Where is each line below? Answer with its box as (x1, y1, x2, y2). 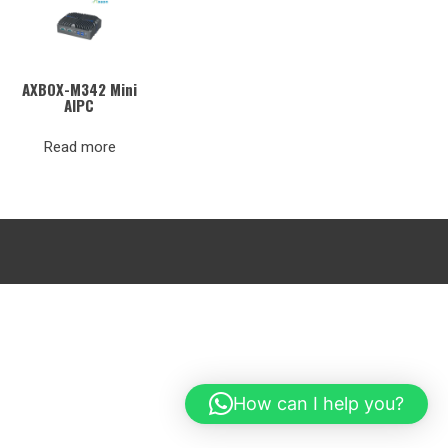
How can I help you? (233, 393, 404, 414)
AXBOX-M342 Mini (21, 77, 137, 100)
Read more (42, 136, 116, 159)
